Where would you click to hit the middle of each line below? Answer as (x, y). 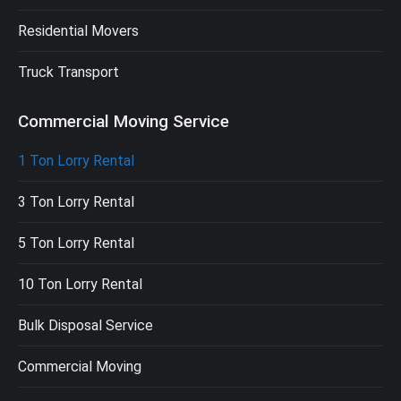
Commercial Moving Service (124, 122)
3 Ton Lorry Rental (76, 202)
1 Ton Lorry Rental (76, 161)
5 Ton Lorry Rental (76, 243)
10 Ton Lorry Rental (80, 285)
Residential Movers (78, 31)
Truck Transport (68, 73)
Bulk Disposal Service (85, 326)
